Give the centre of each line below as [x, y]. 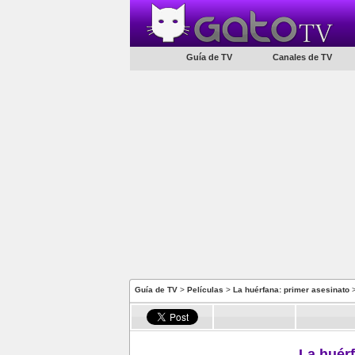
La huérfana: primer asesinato [291, 290]
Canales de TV [302, 57]
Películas [205, 290]
